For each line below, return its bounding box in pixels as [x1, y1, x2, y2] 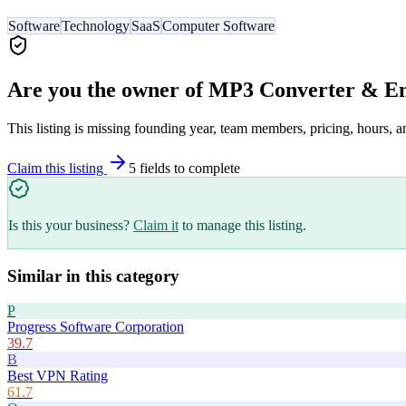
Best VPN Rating [7, 368, 108, 384]
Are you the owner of [7, 77, 208, 101]
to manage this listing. [182, 217, 306, 233]
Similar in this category [7, 266, 179, 285]
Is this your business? [8, 217, 130, 233]
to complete [170, 159, 240, 176]
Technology [62, 18, 130, 34]
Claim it [133, 217, 179, 233]
